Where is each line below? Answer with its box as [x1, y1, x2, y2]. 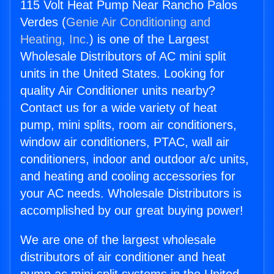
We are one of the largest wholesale [20, 233, 216, 247]
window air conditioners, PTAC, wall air [20, 135, 229, 149]
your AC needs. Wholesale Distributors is [20, 187, 242, 201]
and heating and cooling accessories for [20, 169, 235, 183]
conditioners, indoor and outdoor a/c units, [20, 152, 249, 166]
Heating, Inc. [20, 32, 89, 46]
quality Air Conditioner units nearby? [20, 84, 215, 98]
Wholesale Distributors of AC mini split [20, 50, 226, 64]
